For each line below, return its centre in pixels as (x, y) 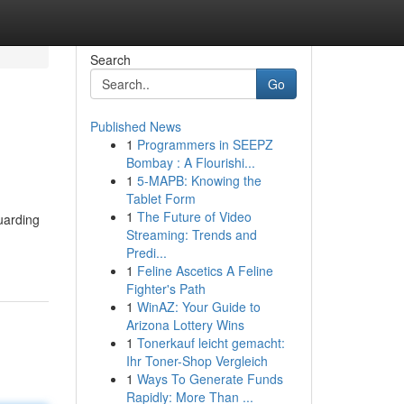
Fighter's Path (165, 289)
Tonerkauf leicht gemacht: (211, 343)
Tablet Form (161, 198)
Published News (135, 126)
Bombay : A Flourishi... (190, 162)
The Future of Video (194, 216)
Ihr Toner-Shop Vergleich (197, 361)
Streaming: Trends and (191, 234)
